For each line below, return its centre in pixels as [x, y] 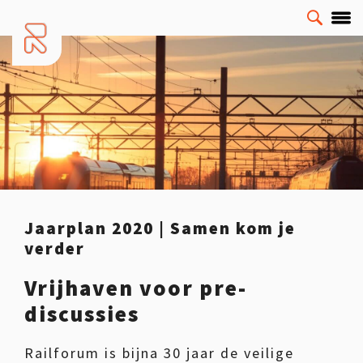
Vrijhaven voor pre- [136, 288]
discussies [82, 314]
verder [55, 248]
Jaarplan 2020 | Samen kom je [160, 228]
